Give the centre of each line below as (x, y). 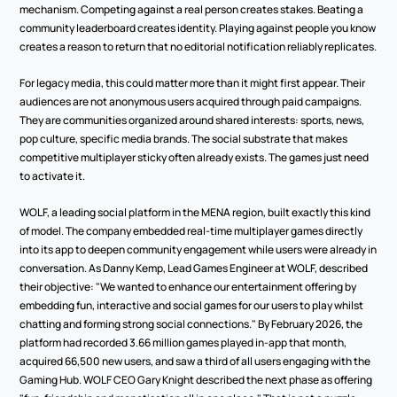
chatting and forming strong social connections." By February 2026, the (191, 324)
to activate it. (53, 176)
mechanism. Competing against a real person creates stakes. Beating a (192, 9)
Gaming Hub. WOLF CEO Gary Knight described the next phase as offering (196, 380)
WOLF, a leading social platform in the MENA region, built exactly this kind (195, 212)
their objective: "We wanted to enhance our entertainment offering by (188, 287)
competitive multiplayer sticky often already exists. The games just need (195, 157)
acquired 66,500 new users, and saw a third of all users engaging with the (195, 361)
